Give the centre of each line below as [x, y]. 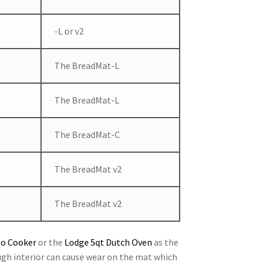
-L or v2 [69, 31]
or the [50, 242]
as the [166, 242]
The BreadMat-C [87, 135]
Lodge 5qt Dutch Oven [109, 242]
